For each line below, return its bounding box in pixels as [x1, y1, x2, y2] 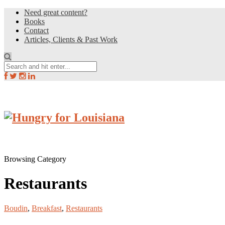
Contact [24, 26, 49, 35]
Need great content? [24, 8, 87, 17]
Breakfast [32, 203, 62, 212]
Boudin [4, 203, 28, 212]
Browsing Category [4, 154, 66, 163]
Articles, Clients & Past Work [24, 35, 118, 44]
